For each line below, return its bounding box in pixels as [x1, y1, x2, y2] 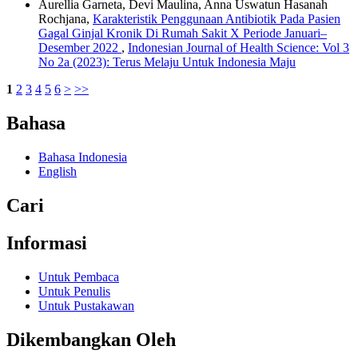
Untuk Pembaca [38, 269, 119, 284]
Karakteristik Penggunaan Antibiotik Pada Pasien [93, 12, 340, 26]
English [38, 165, 77, 179]
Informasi [6, 232, 87, 253]
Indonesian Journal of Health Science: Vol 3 [128, 41, 349, 55]
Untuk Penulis [38, 284, 110, 298]
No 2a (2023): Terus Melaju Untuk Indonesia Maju [38, 55, 296, 70]
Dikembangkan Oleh [6, 328, 176, 350]
